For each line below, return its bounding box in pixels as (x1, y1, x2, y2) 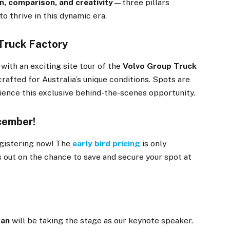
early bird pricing (72, 138, 141, 148)
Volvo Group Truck (123, 61, 197, 71)
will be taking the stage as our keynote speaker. (10, 216, 194, 226)
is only (140, 138, 167, 148)
